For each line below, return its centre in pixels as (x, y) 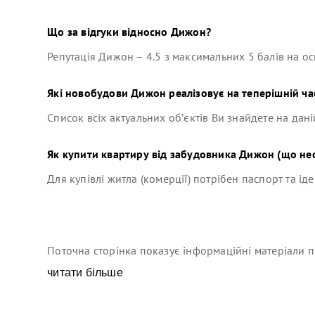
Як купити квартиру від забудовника (143, 154)
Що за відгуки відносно (109, 31)
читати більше (85, 272)
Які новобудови (89, 92)
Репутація (73, 56)
